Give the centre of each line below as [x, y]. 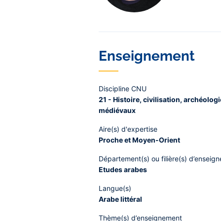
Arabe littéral [120, 199]
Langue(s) [115, 188]
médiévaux [117, 110]
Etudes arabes [123, 169]
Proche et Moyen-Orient [139, 140]
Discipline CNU [123, 89]
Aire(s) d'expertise [128, 129]
